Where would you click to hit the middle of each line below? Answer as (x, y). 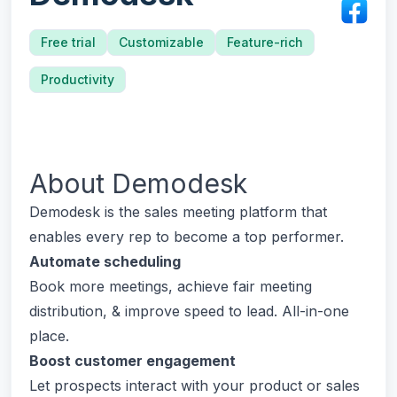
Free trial (68, 42)
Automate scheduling (105, 261)
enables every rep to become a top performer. (187, 237)
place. (49, 336)
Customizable (161, 42)
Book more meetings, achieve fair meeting (171, 286)
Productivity (78, 79)
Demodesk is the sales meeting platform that (178, 212)
